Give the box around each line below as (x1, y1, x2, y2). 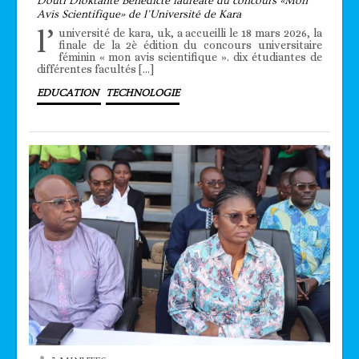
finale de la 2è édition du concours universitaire (58, 38, 322, 51)
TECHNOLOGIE (106, 87, 180, 99)
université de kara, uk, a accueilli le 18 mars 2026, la (58, 26, 322, 39)
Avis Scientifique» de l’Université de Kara (37, 7, 242, 21)
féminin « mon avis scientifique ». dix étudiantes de (58, 50, 322, 63)
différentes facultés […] (37, 62, 155, 75)
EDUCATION (37, 87, 102, 99)
